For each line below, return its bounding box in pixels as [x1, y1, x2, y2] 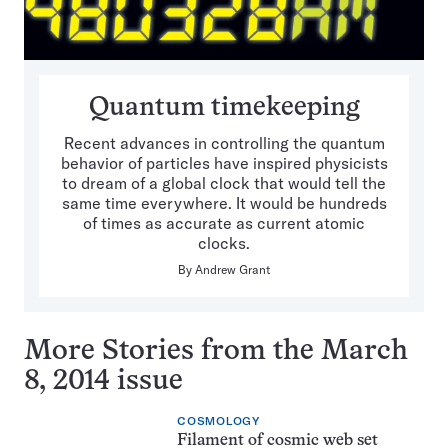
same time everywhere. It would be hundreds [61, 193, 387, 214]
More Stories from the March [24, 338, 408, 366]
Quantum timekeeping [88, 96, 360, 122]
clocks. [198, 233, 250, 254]
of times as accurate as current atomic [83, 213, 365, 234]
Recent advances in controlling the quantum [63, 133, 385, 154]
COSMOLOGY [177, 415, 260, 429]
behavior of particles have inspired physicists [60, 153, 388, 174]
